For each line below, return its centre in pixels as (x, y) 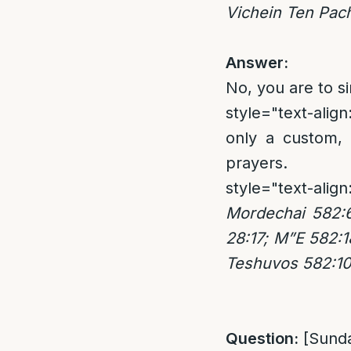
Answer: (257, 63)
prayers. (257, 163)
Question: (262, 338)
